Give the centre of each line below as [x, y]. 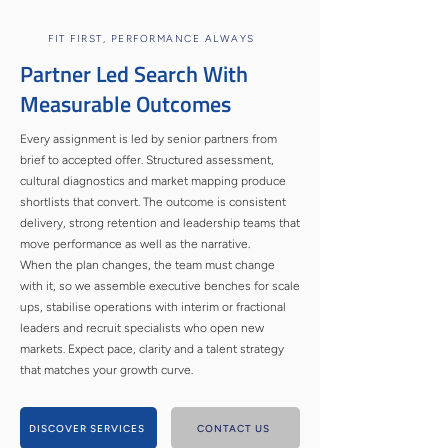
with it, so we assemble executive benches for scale [160, 286]
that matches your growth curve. [106, 370]
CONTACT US [233, 428]
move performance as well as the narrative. [135, 244]
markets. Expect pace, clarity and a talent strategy [152, 349]
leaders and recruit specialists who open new [142, 328]
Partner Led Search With [134, 74]
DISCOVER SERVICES [86, 428]
